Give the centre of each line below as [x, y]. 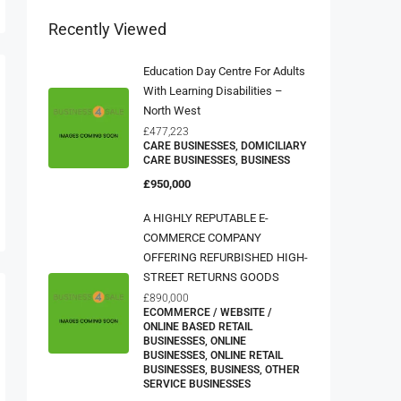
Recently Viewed [107, 24]
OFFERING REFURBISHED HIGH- [226, 252]
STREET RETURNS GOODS [211, 272]
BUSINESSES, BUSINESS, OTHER [222, 365]
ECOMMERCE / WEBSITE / [208, 307]
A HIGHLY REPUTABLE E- [206, 213]
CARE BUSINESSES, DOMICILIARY [225, 141]
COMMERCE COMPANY [202, 233]
